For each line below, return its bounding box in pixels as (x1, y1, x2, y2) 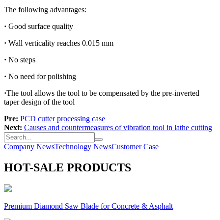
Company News (4, 142, 55, 151)
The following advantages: (4, 5, 86, 14)
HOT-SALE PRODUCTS (4, 161, 131, 174)
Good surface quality (6, 22, 75, 30)
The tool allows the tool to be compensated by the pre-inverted (6, 88, 199, 97)
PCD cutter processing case (20, 114, 105, 123)
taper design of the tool (4, 97, 75, 106)
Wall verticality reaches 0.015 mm (6, 38, 113, 47)
